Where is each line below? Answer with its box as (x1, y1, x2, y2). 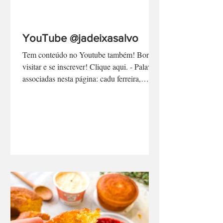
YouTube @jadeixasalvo (22, 55, 138, 66)
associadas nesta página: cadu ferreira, (22, 96, 141, 106)
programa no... (22, 108, 68, 118)
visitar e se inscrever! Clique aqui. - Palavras (22, 84, 161, 94)
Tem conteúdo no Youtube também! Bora (22, 72, 152, 82)
